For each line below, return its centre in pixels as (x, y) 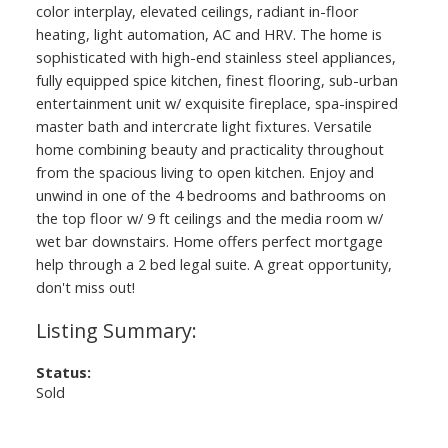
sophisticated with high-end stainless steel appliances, (215, 56)
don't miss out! (85, 286)
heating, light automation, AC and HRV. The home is (208, 33)
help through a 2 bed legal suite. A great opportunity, (213, 263)
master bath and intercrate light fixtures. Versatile (203, 125)
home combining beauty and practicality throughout (209, 148)
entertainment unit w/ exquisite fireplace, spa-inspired (216, 102)
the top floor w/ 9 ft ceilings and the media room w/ (209, 217)
